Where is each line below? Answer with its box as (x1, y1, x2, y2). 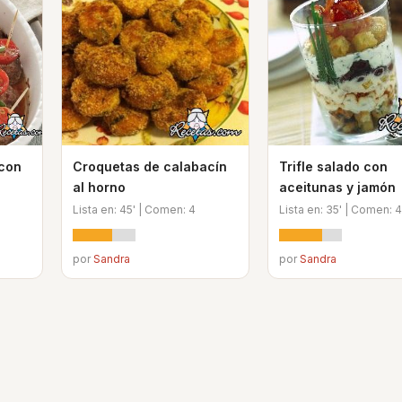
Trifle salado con (279, 159, 388, 174)
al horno (73, 179, 126, 195)
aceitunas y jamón (279, 179, 396, 195)
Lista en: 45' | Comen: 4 (73, 203, 196, 216)
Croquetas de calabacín (73, 159, 227, 174)
